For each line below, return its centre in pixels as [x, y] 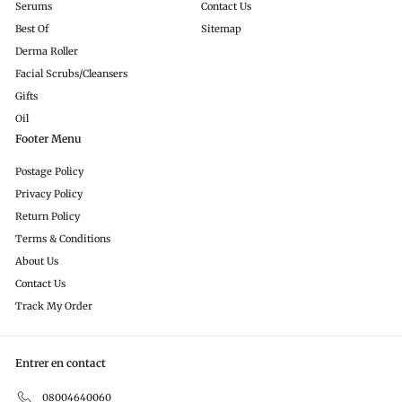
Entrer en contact [61, 363]
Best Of [32, 29]
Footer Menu [48, 139]
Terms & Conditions [63, 239]
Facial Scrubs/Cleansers [71, 74]
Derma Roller [47, 52]
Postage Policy [49, 172]
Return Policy [48, 217]
